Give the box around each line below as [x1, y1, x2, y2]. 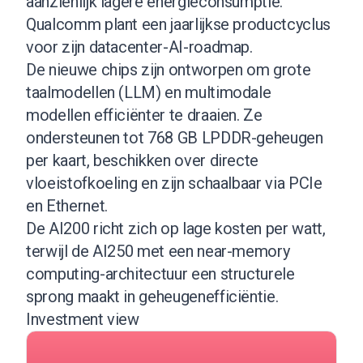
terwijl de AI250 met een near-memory [26, 241, 290, 261]
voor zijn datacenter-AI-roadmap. [26, 36, 253, 57]
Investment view [26, 309, 139, 329]
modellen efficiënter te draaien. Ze [26, 105, 263, 125]
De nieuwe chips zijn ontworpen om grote [26, 59, 311, 79]
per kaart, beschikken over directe [26, 150, 259, 170]
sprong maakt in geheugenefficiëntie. [26, 286, 279, 306]
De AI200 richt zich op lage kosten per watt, [26, 218, 326, 238]
